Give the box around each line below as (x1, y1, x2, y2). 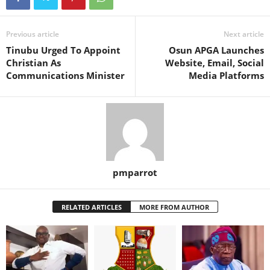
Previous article (6, 28, 59, 39)
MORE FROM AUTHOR (139, 202, 209, 212)
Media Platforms (189, 69, 264, 81)
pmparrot (113, 166, 157, 178)
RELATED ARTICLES (61, 202, 122, 212)
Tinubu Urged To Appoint (6, 43, 121, 56)
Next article (224, 28, 264, 39)
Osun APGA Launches (169, 43, 264, 56)
